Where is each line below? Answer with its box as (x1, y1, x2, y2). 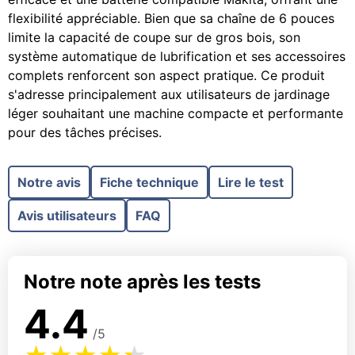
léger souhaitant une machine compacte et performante (8, 105, 343, 121)
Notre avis (17, 174, 81, 190)
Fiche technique (100, 174, 199, 190)
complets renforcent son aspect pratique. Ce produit (8, 67, 325, 83)
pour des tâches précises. (8, 124, 162, 140)
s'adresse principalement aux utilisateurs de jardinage (8, 86, 330, 102)
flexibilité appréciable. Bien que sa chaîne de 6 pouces (8, 10, 334, 26)
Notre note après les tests (24, 270, 261, 293)
